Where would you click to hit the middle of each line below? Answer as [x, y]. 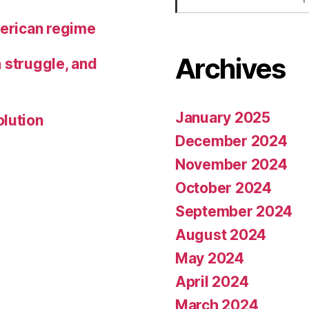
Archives [230, 68]
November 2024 [231, 164]
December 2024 [231, 141]
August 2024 [221, 235]
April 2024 [212, 281]
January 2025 [223, 117]
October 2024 [223, 188]
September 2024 [234, 211]
